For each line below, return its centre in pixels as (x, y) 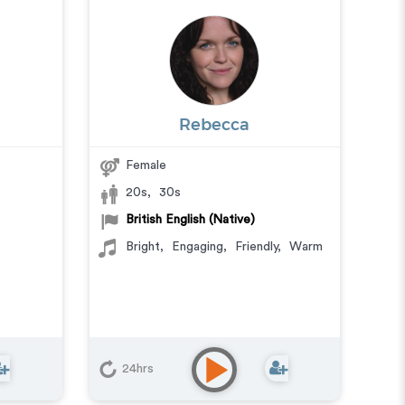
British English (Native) (190, 220)
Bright (142, 247)
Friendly (256, 247)
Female (146, 165)
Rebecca (215, 126)
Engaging (197, 247)
